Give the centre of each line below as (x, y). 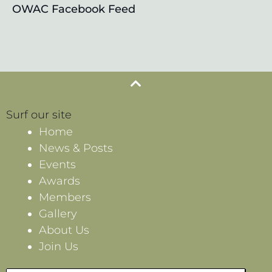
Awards (59, 181)
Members (65, 197)
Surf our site (39, 114)
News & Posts (76, 148)
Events (57, 164)
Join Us (59, 246)
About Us (64, 230)
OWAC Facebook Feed (74, 9)
